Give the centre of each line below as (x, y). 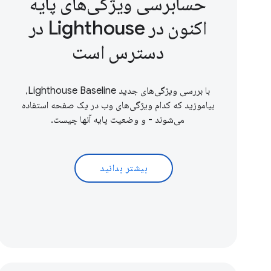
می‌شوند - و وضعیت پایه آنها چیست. (118, 120)
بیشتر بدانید (124, 168)
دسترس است (118, 52)
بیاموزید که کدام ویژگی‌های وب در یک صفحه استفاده (118, 106)
